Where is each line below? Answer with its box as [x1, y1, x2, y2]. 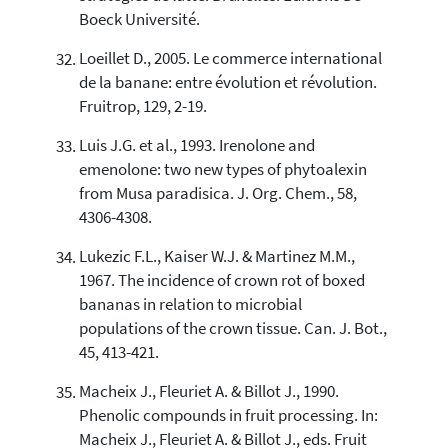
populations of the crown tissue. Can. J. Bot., [78, 318, 387, 340]
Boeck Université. [78, 9, 200, 31]
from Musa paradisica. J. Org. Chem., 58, [78, 183, 357, 205]
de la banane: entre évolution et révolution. [78, 72, 377, 94]
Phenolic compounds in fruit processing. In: [78, 405, 378, 427]
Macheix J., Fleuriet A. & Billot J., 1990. [78, 381, 339, 403]
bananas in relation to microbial [78, 294, 302, 316]
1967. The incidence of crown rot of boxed [78, 270, 365, 292]
